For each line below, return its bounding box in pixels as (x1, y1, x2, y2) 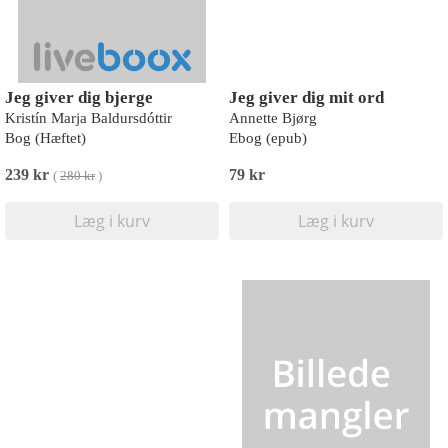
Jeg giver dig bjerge (5, 88, 153, 107)
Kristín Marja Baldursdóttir (5, 110, 172, 126)
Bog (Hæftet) (5, 130, 86, 146)
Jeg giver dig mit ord (229, 88, 384, 107)
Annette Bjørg (229, 110, 317, 126)
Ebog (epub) (229, 130, 307, 146)
